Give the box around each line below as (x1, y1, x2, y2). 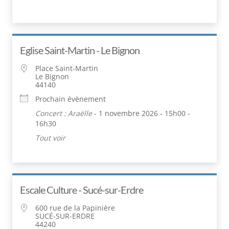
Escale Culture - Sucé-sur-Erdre (20, 183, 143, 196)
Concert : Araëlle (35, 108, 92, 118)
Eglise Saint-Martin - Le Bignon (20, 43, 140, 56)
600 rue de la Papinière (35, 202, 115, 213)
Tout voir (35, 132, 65, 143)
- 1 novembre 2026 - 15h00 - (92, 108, 190, 118)
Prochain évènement (35, 94, 106, 104)
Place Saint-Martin (35, 63, 98, 73)
